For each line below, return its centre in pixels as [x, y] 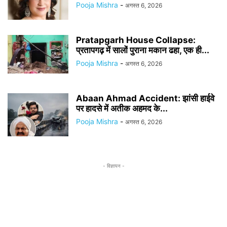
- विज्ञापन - [113, 166]
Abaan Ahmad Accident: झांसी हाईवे [145, 98]
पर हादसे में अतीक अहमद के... [122, 108]
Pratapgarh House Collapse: [136, 40]
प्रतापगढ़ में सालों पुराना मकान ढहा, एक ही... [143, 50]
